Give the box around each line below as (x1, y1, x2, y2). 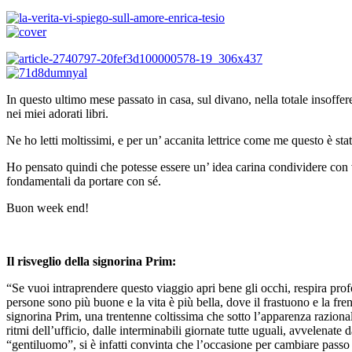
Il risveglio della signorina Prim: (6, 255, 176, 269)
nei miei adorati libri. (6, 107, 108, 121)
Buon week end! (6, 201, 89, 215)
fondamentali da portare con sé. (6, 174, 161, 189)
